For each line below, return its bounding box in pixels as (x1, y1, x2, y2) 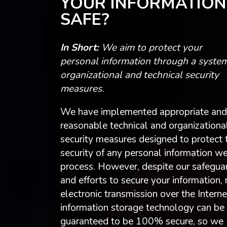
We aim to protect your (98, 41, 202, 55)
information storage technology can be (60, 201, 224, 215)
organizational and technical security (60, 68, 219, 82)
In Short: (60, 41, 99, 55)
